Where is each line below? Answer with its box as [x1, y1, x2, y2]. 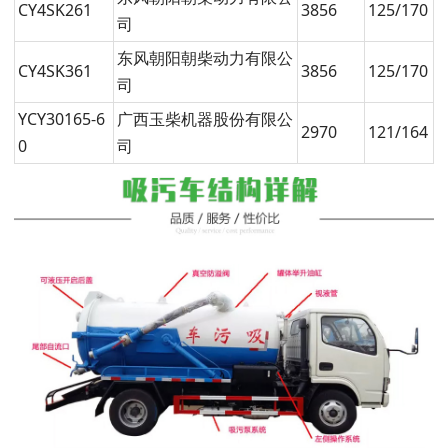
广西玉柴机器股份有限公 [116, 108, 293, 131]
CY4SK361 [17, 60, 92, 83]
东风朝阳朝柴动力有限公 [116, 47, 293, 70]
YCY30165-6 [17, 108, 105, 131]
